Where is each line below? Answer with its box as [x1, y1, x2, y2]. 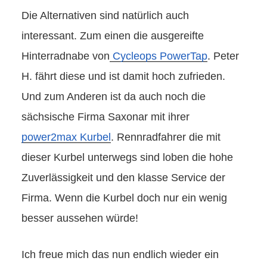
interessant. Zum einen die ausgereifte [21, 30, 204, 42]
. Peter [207, 50, 239, 63]
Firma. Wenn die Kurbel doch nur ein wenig [21, 192, 227, 204]
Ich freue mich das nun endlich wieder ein [21, 249, 219, 261]
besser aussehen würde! [21, 212, 138, 225]
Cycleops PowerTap [110, 50, 207, 63]
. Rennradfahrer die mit [111, 131, 221, 144]
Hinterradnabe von [21, 50, 110, 63]
